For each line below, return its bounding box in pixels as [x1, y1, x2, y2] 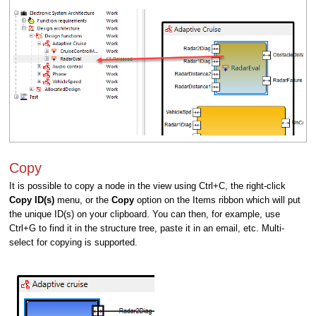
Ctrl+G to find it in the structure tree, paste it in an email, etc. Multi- [9, 223, 284, 234]
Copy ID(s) [9, 195, 57, 206]
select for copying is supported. [9, 237, 138, 248]
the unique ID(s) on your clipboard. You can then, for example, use [9, 209, 280, 220]
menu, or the [57, 195, 111, 206]
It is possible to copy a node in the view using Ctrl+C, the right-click [9, 181, 286, 192]
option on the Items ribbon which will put [137, 195, 300, 206]
